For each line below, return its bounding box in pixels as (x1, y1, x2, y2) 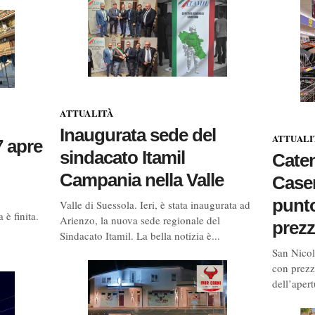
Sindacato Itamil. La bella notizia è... (60, 228, 221, 243)
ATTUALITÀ (60, 105, 114, 120)
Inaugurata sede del (60, 124, 217, 146)
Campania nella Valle (60, 169, 224, 191)
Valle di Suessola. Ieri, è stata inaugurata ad (60, 197, 251, 212)
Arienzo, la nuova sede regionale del (60, 212, 221, 227)
